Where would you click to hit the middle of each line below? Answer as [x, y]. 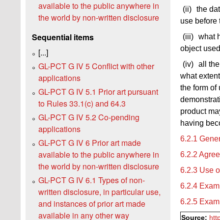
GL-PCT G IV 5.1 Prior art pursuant [98, 91]
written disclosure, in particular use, [99, 192]
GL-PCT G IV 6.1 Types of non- [92, 180]
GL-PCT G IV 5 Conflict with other [96, 66]
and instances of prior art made [92, 203]
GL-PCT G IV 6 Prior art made [90, 142]
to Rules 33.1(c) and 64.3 [82, 103]
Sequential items [63, 37]
